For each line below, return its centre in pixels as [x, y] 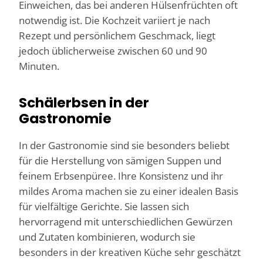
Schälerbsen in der [84, 102]
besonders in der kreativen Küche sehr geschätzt [130, 252]
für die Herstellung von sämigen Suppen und [120, 160]
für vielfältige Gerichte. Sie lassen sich [104, 206]
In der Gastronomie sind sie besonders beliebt [124, 145]
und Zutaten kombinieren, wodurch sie [107, 237]
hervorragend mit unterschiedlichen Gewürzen [126, 221]
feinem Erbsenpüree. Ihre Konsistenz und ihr [121, 176]
